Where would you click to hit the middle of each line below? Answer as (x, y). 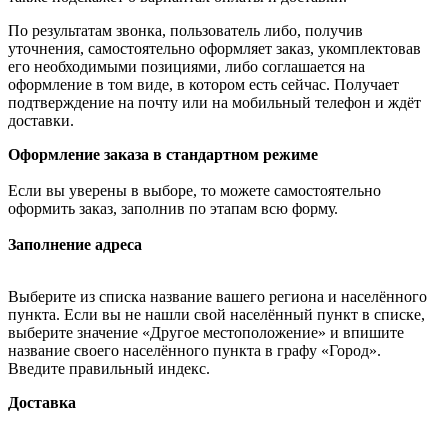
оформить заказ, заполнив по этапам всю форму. (173, 208)
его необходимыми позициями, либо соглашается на (186, 66)
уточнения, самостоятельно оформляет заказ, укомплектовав (214, 48)
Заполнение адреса (75, 244)
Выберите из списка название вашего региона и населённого (217, 296)
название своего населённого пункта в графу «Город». (194, 350)
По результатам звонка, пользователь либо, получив (185, 30)
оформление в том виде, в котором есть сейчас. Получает (203, 84)
